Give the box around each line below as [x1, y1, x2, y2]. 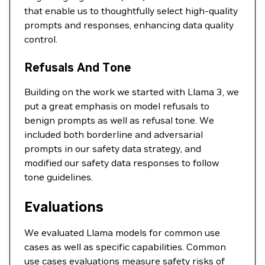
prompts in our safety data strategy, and [24, 143, 201, 154]
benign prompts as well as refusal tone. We [24, 114, 214, 126]
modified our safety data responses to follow [24, 157, 219, 169]
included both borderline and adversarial [24, 128, 203, 140]
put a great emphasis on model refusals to [24, 100, 209, 112]
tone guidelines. [24, 171, 93, 183]
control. [24, 33, 57, 45]
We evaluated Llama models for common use [24, 227, 220, 238]
